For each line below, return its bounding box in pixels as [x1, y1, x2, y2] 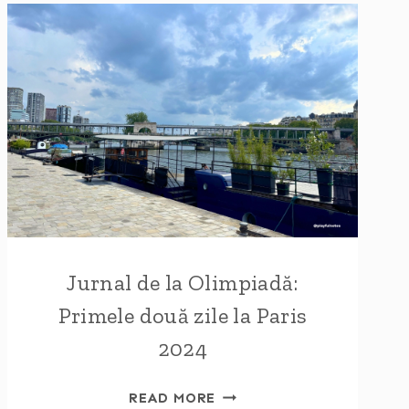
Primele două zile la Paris [58, 302, 308, 329]
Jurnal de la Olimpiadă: [67, 269, 299, 296]
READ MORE [129, 390, 216, 406]
